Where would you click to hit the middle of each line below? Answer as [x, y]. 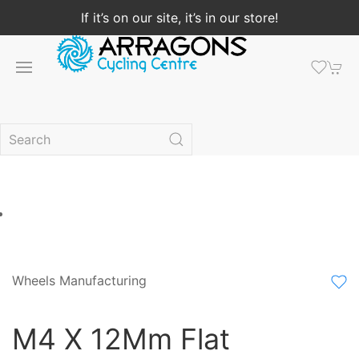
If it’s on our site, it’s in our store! [179, 18]
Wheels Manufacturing [79, 280]
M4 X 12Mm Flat [121, 339]
